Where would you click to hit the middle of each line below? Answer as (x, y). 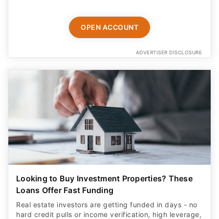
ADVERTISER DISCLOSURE (169, 52)
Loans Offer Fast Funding (65, 190)
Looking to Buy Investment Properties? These (104, 179)
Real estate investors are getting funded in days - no (107, 205)
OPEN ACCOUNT (109, 27)
